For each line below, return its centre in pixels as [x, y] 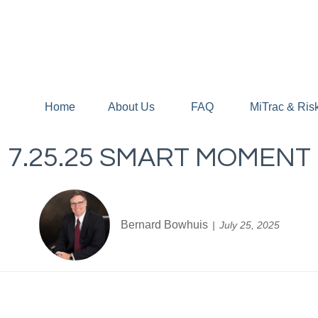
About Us [131, 106]
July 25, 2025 [249, 225]
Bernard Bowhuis [164, 224]
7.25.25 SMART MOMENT [159, 158]
